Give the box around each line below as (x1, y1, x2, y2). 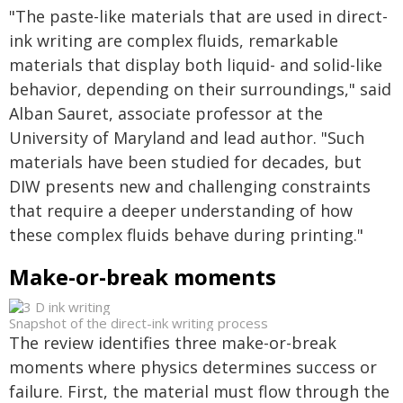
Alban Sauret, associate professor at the (9, 103, 323, 124)
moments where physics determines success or (9, 356, 377, 378)
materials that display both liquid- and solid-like (9, 54, 382, 76)
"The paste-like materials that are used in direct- (9, 5, 388, 27)
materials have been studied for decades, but (9, 151, 362, 173)
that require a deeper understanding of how (9, 200, 353, 221)
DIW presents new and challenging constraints (9, 175, 371, 197)
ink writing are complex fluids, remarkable (9, 30, 338, 51)
